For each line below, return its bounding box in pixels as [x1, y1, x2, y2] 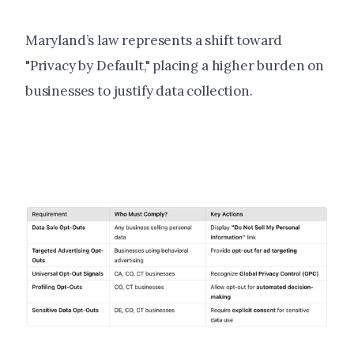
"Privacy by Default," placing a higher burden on [25, 57, 324, 75]
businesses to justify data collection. [25, 82, 253, 100]
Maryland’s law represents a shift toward [25, 32, 283, 50]
